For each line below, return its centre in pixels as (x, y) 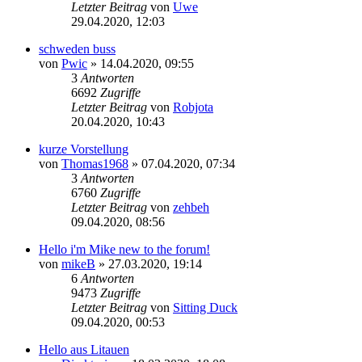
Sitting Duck (205, 307)
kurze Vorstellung (84, 149)
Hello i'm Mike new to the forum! (124, 249)
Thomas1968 (95, 163)
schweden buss (77, 48)
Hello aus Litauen (84, 349)
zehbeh (191, 207)
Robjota (193, 107)
